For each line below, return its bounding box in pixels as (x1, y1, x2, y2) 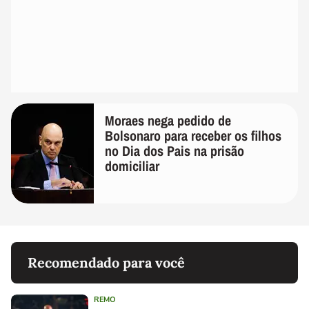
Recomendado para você (28, 254, 185, 272)
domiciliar (105, 157, 159, 176)
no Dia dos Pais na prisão (105, 141, 244, 161)
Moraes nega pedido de (105, 111, 231, 130)
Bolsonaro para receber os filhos (105, 126, 281, 146)
